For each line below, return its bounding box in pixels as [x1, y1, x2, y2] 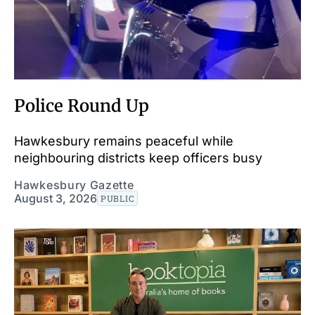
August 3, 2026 [14, 191, 97, 205]
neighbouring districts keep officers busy [14, 150, 262, 165]
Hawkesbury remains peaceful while [14, 133, 233, 148]
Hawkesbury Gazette [14, 177, 134, 192]
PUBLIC [101, 192, 135, 204]
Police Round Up [14, 94, 149, 117]
